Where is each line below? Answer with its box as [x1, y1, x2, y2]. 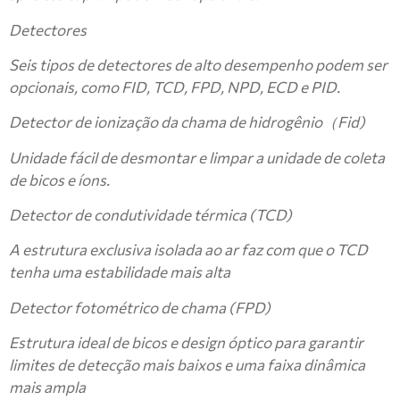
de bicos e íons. [9, 170, 110, 189]
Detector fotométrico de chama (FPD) [9, 297, 271, 317]
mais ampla [9, 378, 86, 397]
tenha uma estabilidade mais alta [9, 262, 230, 282]
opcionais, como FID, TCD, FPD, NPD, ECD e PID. [9, 77, 340, 96]
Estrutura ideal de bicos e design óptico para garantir [9, 333, 363, 353]
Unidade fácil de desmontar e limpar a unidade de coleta [9, 147, 385, 167]
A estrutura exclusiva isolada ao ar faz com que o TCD [9, 240, 368, 260]
